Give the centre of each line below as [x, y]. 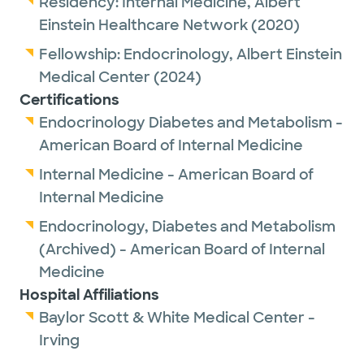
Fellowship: [81, 54]
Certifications [69, 100]
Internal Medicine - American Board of [176, 175]
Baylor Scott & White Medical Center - [177, 318]
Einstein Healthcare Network [143, 25]
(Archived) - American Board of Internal [182, 249]
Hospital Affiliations [89, 295]
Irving [59, 340]
